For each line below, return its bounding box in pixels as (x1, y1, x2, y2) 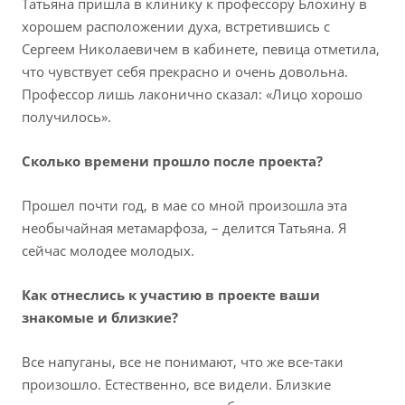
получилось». (22, 108, 111, 127)
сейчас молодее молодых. (22, 241, 194, 260)
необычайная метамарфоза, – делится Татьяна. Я (22, 219, 347, 238)
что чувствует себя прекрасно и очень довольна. (22, 62, 348, 81)
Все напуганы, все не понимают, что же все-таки (22, 353, 344, 372)
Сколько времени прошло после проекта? (22, 152, 323, 171)
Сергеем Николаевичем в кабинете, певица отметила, (22, 40, 380, 59)
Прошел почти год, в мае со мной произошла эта (22, 196, 347, 215)
